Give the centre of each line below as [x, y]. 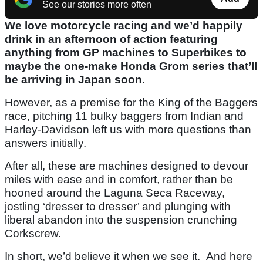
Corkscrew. [33, 234]
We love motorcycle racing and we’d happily [124, 26]
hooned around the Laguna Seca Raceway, [115, 193]
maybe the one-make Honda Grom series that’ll [131, 66]
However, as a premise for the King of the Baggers [131, 103]
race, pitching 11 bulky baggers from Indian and [124, 116]
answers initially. [45, 143]
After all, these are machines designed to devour [127, 166]
